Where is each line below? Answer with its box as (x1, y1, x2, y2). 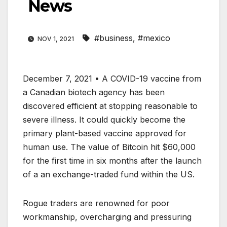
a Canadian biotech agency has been (23, 87, 165, 98)
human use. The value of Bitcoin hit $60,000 (23, 142, 196, 153)
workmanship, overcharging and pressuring (23, 212, 192, 222)
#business (94, 33, 133, 44)
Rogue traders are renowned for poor (23, 198, 170, 209)
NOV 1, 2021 (36, 35, 75, 43)
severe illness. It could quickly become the (23, 115, 185, 125)
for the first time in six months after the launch (23, 156, 202, 166)
